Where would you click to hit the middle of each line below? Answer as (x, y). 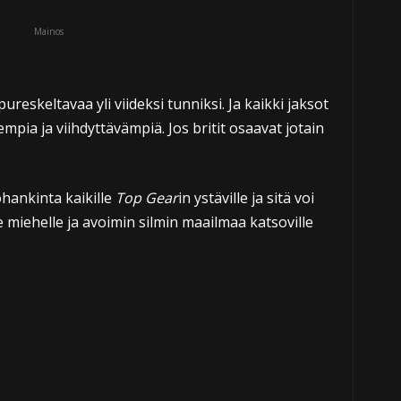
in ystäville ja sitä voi (246, 198)
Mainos (49, 31)
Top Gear (146, 198)
